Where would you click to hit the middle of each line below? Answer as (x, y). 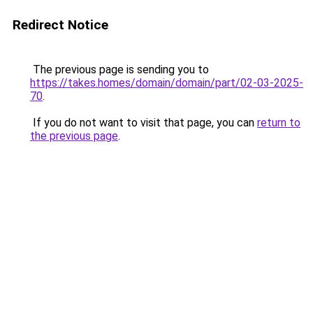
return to (279, 123)
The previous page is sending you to (119, 70)
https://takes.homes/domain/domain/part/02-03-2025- (167, 83)
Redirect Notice (60, 25)
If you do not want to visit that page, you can (144, 123)
